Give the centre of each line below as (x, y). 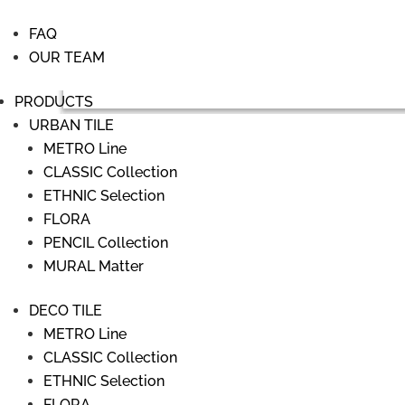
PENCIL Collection (106, 243)
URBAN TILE (71, 125)
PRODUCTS (54, 102)
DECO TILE (66, 311)
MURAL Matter (94, 266)
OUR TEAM (67, 57)
